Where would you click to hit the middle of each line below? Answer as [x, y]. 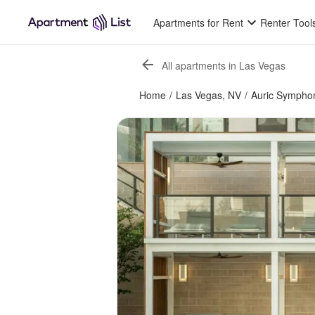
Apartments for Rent [199, 22]
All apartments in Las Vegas [224, 65]
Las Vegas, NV [208, 95]
